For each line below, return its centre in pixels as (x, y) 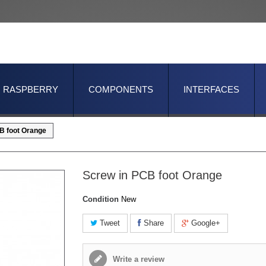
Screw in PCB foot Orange (152, 175)
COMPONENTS (121, 89)
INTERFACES (211, 89)
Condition (101, 199)
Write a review (137, 259)
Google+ (205, 223)
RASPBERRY (31, 89)
